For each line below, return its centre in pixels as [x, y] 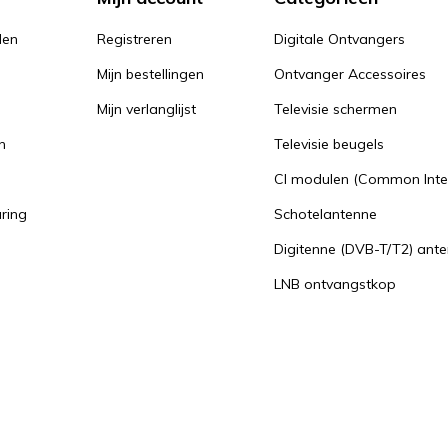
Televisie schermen [335, 109]
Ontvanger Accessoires [350, 74]
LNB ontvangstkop [335, 284]
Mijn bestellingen [150, 74]
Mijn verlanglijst [146, 109]
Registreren [134, 39]
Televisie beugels [329, 144]
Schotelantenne [325, 214]
